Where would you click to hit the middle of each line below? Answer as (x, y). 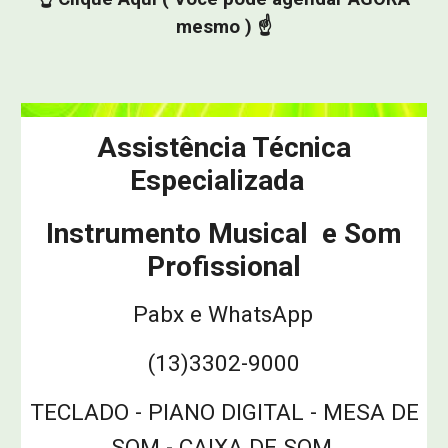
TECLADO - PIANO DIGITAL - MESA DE (224, 413)
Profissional (224, 267)
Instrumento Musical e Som (224, 234)
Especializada (224, 181)
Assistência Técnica (224, 148)
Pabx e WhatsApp (232, 315)
